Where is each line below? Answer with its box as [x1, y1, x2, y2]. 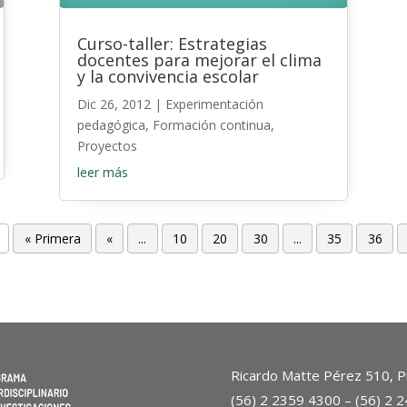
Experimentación [164, 94, 263, 113]
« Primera [24, 229, 81, 247]
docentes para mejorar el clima [76, 48, 322, 71]
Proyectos [76, 136, 137, 154]
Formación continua [152, 115, 271, 134]
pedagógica [76, 115, 145, 134]
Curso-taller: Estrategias [76, 32, 267, 55]
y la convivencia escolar [76, 65, 259, 87]
